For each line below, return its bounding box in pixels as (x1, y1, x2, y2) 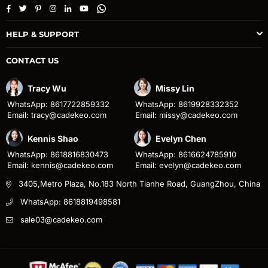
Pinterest (41, 2, 74, 13)
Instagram (56, 2, 92, 13)
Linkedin (71, 2, 102, 13)
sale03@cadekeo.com (20, 215, 102, 225)
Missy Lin (156, 83, 194, 94)
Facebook (10, 2, 47, 13)
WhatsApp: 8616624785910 (135, 150, 236, 160)
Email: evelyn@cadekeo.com (135, 160, 241, 170)
